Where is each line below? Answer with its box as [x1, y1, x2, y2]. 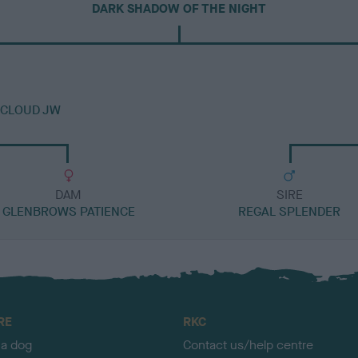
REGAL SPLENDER [238, 203, 341, 221]
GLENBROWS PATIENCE [2, 203, 135, 221]
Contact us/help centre [183, 336, 313, 354]
